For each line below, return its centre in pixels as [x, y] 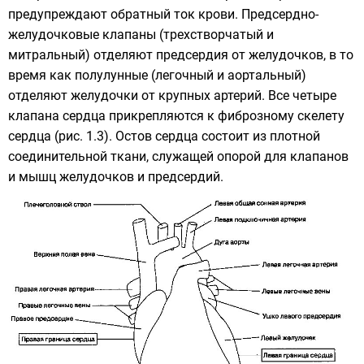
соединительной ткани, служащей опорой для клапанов [178, 157]
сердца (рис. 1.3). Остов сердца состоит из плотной [164, 136]
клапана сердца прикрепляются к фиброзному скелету [176, 116]
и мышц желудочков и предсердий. [116, 177]
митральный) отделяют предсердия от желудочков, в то [181, 55]
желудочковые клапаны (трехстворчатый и [141, 35]
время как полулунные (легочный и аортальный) [157, 76]
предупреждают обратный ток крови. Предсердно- [163, 15]
